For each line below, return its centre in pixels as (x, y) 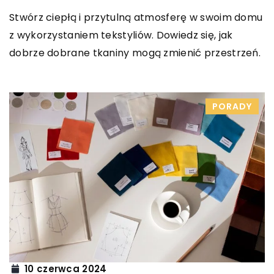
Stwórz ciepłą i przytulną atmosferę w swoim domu (136, 17)
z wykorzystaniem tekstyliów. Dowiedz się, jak (121, 35)
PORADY (232, 106)
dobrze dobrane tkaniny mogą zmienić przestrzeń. (135, 53)
